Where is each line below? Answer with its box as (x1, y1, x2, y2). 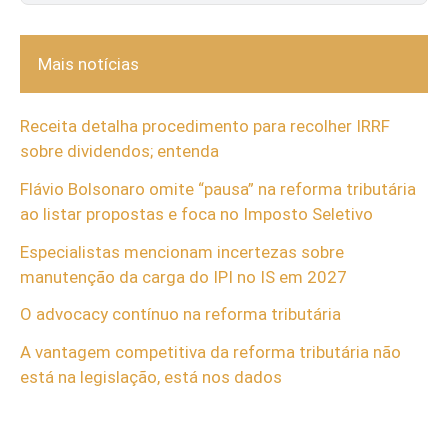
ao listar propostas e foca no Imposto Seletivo (20, 203, 373, 224)
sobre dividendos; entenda (20, 141, 219, 162)
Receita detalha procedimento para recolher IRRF (20, 116, 390, 137)
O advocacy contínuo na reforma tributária (20, 304, 341, 325)
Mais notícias (38, 53, 139, 74)
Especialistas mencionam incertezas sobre (20, 241, 344, 262)
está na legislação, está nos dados (20, 367, 282, 388)
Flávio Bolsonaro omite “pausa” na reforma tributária (20, 178, 416, 199)
